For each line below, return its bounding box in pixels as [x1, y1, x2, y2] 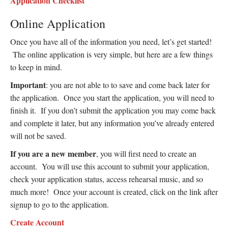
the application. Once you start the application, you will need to [10, 92, 214, 103]
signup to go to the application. [10, 199, 109, 210]
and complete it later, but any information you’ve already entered [10, 118, 214, 128]
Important [10, 79, 46, 91]
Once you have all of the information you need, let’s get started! [10, 36, 212, 47]
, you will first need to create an [96, 148, 196, 159]
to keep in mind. [10, 62, 65, 72]
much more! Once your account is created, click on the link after [10, 186, 218, 197]
